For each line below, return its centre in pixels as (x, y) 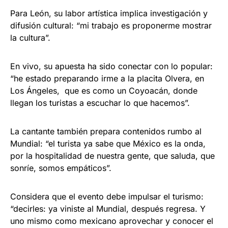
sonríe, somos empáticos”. (61, 168)
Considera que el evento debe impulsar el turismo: (107, 197)
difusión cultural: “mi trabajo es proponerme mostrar (111, 26)
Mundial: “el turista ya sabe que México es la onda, (108, 144)
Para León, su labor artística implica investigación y (109, 13)
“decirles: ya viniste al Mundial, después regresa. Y (108, 209)
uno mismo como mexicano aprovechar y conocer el (112, 221)
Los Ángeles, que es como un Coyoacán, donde (104, 91)
